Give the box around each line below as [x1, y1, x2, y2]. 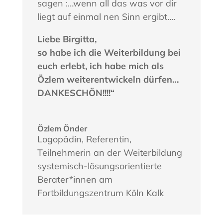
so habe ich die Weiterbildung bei [37, 46, 181, 58]
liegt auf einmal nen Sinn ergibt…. [37, 10, 175, 22]
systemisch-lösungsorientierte [37, 160, 162, 172]
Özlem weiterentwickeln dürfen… [37, 73, 179, 85]
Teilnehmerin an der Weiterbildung [37, 146, 182, 158]
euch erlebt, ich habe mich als [37, 60, 164, 72]
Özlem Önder [37, 123, 87, 133]
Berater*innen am [37, 173, 112, 185]
